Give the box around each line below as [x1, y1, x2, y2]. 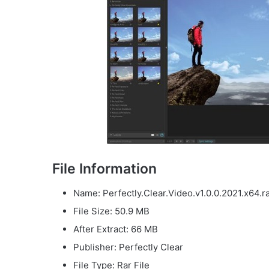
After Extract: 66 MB [73, 223, 158, 235]
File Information [52, 160, 157, 178]
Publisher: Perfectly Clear [73, 241, 183, 253]
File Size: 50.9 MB [73, 205, 150, 217]
